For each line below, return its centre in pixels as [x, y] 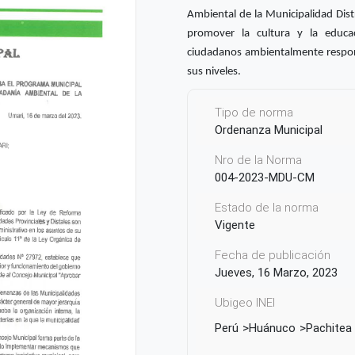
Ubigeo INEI [245, 303]
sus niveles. [214, 72]
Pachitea [329, 328]
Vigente [235, 225]
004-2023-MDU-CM [265, 177]
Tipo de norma [254, 113]
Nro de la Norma [258, 160]
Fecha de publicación [273, 255]
